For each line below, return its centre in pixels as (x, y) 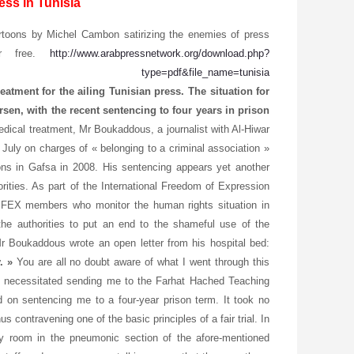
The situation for (229, 91)
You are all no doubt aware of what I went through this (141, 262)
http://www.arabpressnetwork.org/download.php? (160, 53)
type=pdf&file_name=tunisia (205, 72)
